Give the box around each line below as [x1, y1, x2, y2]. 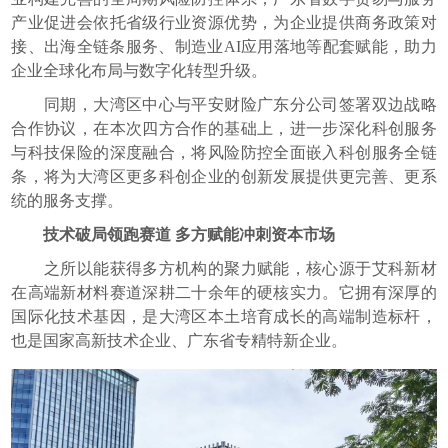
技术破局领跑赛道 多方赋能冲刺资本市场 [11, 225, 336, 243]
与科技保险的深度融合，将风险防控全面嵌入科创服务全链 [11, 143, 437, 161]
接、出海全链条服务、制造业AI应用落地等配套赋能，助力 [11, 37, 437, 55]
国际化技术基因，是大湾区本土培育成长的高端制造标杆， [11, 307, 437, 325]
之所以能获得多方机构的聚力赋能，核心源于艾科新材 [11, 259, 437, 277]
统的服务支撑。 [11, 191, 124, 209]
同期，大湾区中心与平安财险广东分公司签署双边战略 [11, 95, 437, 113]
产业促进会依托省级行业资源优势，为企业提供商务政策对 [11, 13, 437, 31]
